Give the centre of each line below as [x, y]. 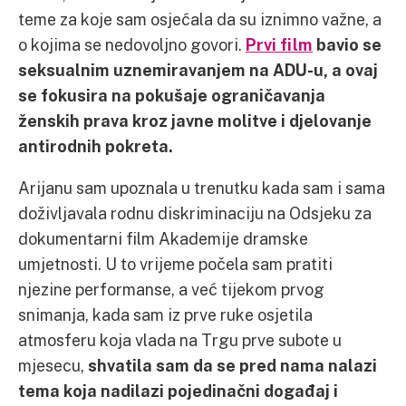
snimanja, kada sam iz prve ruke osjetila [165, 314]
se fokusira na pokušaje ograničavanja [172, 95]
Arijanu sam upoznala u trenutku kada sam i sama [202, 187]
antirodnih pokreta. [97, 145]
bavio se [347, 44]
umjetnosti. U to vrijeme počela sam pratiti [175, 263]
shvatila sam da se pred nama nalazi [232, 365]
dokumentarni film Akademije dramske [163, 238]
